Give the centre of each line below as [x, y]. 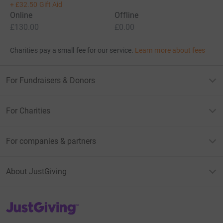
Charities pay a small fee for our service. [72, 51]
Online [21, 15]
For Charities [28, 111]
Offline [127, 15]
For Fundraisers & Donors [51, 81]
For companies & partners [51, 141]
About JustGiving [36, 172]
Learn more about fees [170, 51]
